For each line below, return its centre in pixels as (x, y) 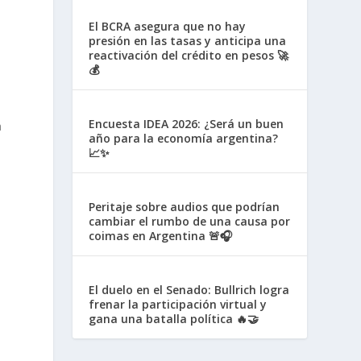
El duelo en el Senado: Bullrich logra (189, 290)
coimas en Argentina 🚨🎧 (161, 236)
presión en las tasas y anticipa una (188, 41)
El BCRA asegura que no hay (168, 26)
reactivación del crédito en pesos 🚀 (189, 55)
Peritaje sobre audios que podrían (185, 207)
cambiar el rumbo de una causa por (190, 221)
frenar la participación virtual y (178, 304)
